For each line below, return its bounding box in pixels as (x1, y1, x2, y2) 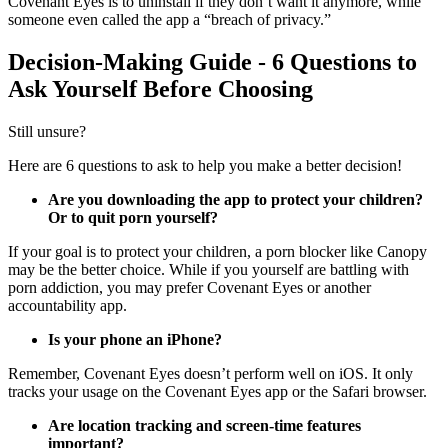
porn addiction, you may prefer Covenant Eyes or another (8, 279, 371, 297)
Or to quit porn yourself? (48, 209, 218, 227)
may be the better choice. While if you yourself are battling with (8, 261, 409, 279)
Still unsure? (8, 123, 86, 141)
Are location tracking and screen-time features (48, 417, 361, 435)
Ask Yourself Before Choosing (8, 76, 313, 103)
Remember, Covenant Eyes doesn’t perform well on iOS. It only (8, 365, 413, 383)
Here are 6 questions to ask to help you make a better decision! (8, 157, 402, 175)
